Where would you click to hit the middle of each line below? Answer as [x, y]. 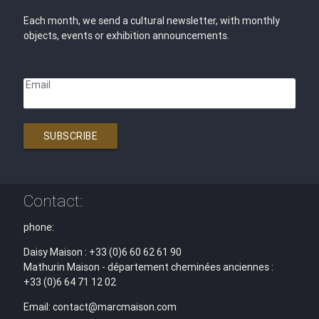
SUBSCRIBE [70, 136]
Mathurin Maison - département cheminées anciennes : [148, 267]
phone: [38, 227]
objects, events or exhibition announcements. [126, 36]
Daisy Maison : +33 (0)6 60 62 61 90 [102, 252]
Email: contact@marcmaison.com [100, 307]
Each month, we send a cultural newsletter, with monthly [151, 21]
